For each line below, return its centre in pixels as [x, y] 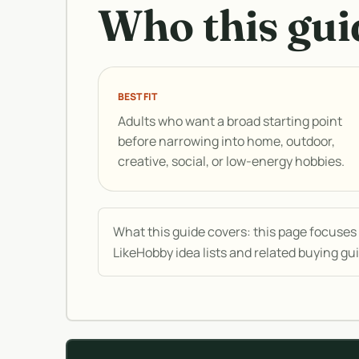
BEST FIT [137, 97]
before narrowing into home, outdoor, [226, 141]
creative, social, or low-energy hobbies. [231, 161]
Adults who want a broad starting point [230, 121]
